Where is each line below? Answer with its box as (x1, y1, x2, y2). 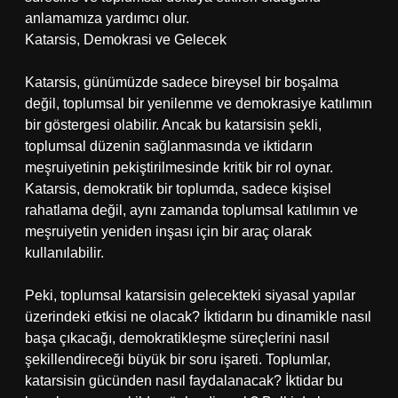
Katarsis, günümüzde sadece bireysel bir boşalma (25, 75, 338, 90)
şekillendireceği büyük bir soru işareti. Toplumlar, (25, 352, 330, 367)
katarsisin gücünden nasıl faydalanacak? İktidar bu (25, 373, 343, 388)
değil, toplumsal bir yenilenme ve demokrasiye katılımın (25, 96, 372, 111)
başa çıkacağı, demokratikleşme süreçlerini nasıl (25, 330, 330, 346)
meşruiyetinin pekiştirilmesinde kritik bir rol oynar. (25, 160, 333, 175)
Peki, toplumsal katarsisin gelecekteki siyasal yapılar (25, 288, 355, 303)
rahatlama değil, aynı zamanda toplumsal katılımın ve (25, 203, 358, 218)
